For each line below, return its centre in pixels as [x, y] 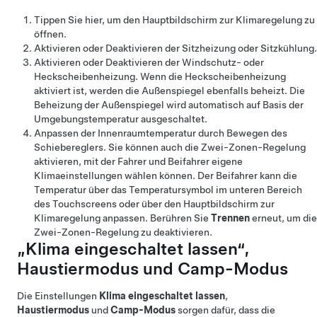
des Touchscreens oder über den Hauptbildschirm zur [154, 204]
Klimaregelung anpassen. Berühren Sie [122, 218]
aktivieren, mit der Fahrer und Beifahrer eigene [138, 161]
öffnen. [50, 34]
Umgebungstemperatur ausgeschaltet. [121, 119]
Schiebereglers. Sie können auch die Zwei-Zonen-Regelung [170, 147]
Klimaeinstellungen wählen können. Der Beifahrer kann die [166, 175]
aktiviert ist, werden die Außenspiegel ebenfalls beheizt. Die [169, 91]
